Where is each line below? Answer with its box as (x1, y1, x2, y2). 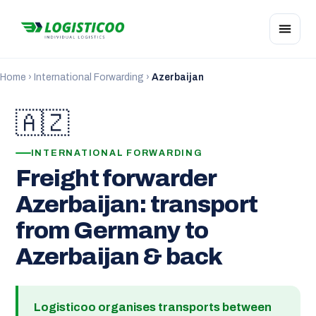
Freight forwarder (15, 165, 217, 191)
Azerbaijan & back (15, 243, 223, 269)
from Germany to (15, 217, 208, 243)
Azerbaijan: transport (15, 191, 257, 217)
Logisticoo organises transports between (33, 300, 272, 313)
